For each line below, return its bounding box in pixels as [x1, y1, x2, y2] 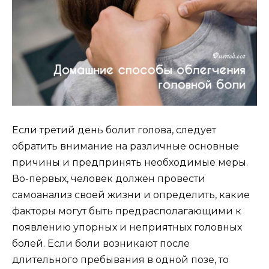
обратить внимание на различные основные [12, 140, 239, 152]
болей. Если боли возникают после [12, 237, 190, 249]
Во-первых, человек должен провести [12, 172, 205, 184]
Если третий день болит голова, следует [12, 124, 216, 136]
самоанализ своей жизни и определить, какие [12, 189, 250, 201]
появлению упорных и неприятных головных [12, 221, 242, 233]
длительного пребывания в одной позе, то [12, 253, 229, 265]
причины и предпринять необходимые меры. [12, 156, 248, 168]
